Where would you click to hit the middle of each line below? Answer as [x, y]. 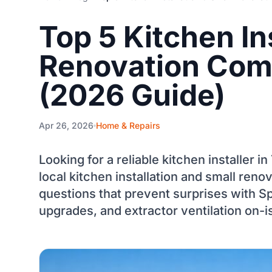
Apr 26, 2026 [66, 125]
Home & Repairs [128, 125]
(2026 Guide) [132, 95]
